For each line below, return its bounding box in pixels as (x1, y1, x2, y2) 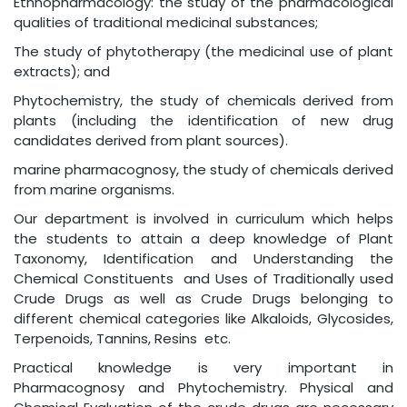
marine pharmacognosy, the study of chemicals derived (14, 160, 393, 179)
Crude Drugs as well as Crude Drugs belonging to (14, 289, 393, 308)
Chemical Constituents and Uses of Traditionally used (14, 269, 393, 288)
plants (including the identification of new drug (14, 111, 393, 130)
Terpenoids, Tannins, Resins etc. (14, 329, 231, 348)
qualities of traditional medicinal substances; (14, 13, 318, 32)
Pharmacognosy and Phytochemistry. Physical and (14, 378, 393, 397)
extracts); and (14, 62, 110, 81)
